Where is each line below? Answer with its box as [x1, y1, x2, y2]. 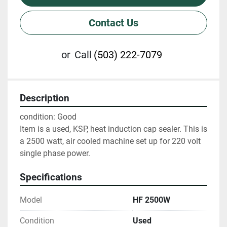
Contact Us [89, 17, 138, 29]
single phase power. [20, 148, 90, 158]
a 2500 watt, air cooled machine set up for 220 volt [20, 136, 201, 146]
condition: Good [20, 112, 77, 122]
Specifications [20, 172, 82, 183]
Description [20, 93, 69, 104]
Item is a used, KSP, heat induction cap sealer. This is [20, 124, 207, 134]
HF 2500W [133, 195, 170, 205]
